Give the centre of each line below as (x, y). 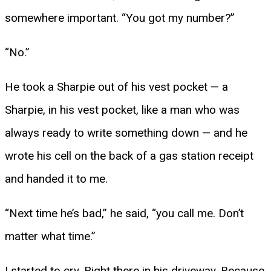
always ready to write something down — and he (126, 132)
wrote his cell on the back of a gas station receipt (129, 155)
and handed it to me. (56, 178)
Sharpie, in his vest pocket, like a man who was (122, 109)
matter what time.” (50, 236)
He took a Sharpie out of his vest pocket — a (116, 87)
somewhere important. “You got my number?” (120, 18)
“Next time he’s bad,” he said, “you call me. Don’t (124, 213)
